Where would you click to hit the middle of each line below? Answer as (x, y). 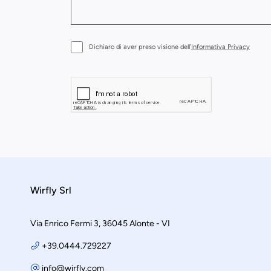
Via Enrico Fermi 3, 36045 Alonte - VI (100, 224)
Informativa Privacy (220, 47)
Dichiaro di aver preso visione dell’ (140, 47)
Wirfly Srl (51, 191)
